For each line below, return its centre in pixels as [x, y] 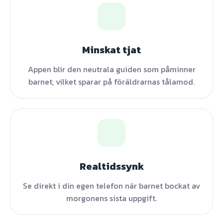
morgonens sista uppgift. [111, 198]
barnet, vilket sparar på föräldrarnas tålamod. [111, 82]
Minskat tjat [111, 50]
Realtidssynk [111, 166]
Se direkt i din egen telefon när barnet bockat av [111, 186]
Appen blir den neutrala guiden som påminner [111, 69]
